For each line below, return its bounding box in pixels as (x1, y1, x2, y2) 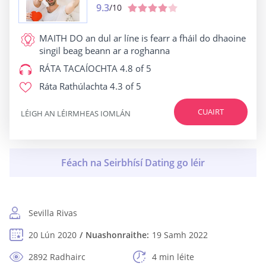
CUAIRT (198, 106, 224, 117)
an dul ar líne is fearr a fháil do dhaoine (83, 32, 246, 44)
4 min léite (152, 251, 194, 262)
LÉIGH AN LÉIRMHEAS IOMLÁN (21, 107, 131, 119)
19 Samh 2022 (152, 229, 208, 240)
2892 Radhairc (28, 251, 85, 262)
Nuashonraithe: (85, 229, 149, 240)
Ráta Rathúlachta (39, 80, 107, 92)
